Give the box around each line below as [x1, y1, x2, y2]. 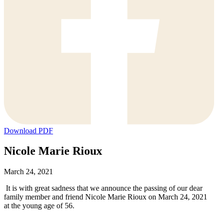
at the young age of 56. [4, 201, 74, 210]
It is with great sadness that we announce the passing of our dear [4, 184, 202, 193]
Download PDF [4, 126, 53, 135]
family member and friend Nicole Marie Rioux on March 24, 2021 [4, 193, 207, 201]
